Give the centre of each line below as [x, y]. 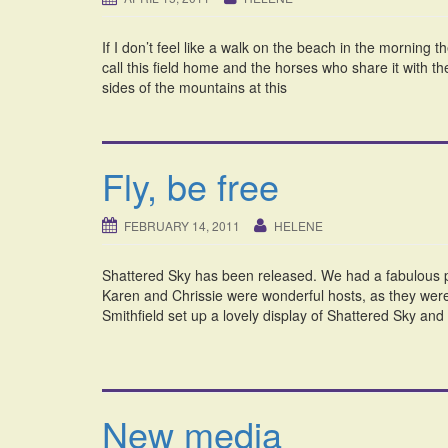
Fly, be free [190, 186]
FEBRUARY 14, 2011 [182, 226]
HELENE [298, 226]
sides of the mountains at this [194, 87]
